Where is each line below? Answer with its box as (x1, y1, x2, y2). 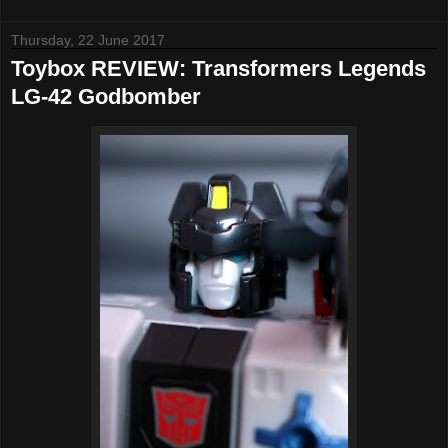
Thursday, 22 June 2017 (11, 32, 165, 49)
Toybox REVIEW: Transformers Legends (11, 56, 426, 82)
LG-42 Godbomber (11, 84, 201, 110)
